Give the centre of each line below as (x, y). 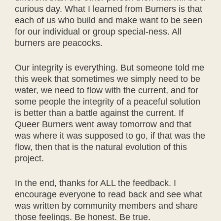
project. (29, 159)
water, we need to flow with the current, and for (107, 91)
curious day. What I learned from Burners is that (109, 9)
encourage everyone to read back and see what (109, 195)
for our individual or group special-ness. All (98, 32)
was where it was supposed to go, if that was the (110, 136)
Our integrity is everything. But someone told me (110, 68)
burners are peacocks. (59, 43)
